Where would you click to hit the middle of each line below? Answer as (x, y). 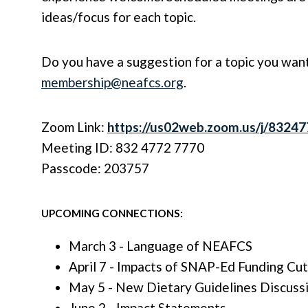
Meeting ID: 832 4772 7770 (123, 147)
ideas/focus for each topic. (120, 17)
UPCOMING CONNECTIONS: (113, 213)
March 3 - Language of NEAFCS (161, 246)
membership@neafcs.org (112, 82)
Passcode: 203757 (95, 168)
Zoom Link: (74, 127)
